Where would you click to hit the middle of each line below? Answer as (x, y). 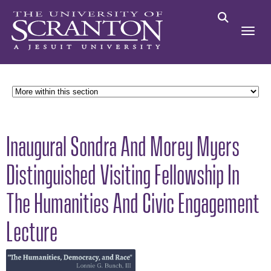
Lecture (32, 229)
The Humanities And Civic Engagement (133, 200)
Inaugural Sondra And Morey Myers (123, 143)
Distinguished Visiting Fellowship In (123, 172)
